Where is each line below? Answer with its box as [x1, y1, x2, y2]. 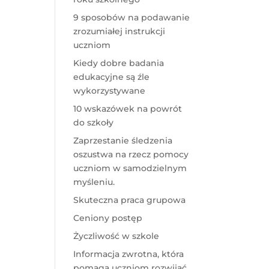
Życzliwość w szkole [73, 231, 159, 242]
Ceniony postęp [73, 213, 142, 224]
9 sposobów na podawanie [73, 12, 190, 23]
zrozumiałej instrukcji [73, 26, 165, 37]
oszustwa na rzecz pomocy [73, 149, 189, 160]
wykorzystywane [73, 85, 145, 97]
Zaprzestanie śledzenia [73, 135, 172, 147]
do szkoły [73, 117, 113, 128]
